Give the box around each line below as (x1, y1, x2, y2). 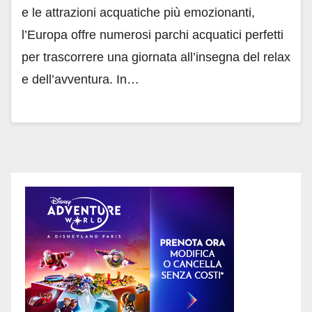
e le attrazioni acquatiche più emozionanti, (22, 6, 255, 20)
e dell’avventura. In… (22, 72, 139, 87)
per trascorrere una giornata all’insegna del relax (22, 50, 290, 65)
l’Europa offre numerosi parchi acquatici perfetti (22, 28, 283, 42)
